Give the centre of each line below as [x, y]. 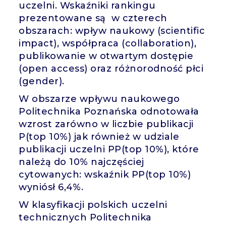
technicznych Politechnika [85, 217]
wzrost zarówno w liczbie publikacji [106, 124]
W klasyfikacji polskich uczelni [93, 205]
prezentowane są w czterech [93, 18]
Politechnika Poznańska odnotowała [109, 111]
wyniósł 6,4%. [51, 187]
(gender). [42, 81]
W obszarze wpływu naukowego [99, 99]
